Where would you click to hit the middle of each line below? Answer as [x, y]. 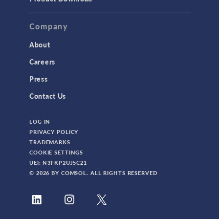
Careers [42, 62]
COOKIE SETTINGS [56, 153]
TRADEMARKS [50, 142]
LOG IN [40, 122]
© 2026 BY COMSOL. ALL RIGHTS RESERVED [93, 173]
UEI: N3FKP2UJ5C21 [58, 163]
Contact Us [48, 96]
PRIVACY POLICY [54, 132]
